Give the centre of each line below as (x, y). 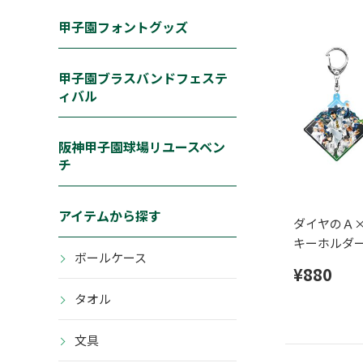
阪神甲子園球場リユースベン (142, 147)
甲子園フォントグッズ (123, 27)
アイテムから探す (110, 216)
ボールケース (111, 258)
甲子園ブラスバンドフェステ (143, 78)
